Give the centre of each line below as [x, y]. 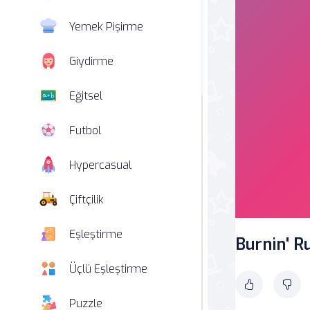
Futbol [85, 130]
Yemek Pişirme [106, 26]
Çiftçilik [86, 199]
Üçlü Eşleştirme [108, 268]
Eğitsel [86, 95]
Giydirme [91, 61]
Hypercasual [100, 165]
